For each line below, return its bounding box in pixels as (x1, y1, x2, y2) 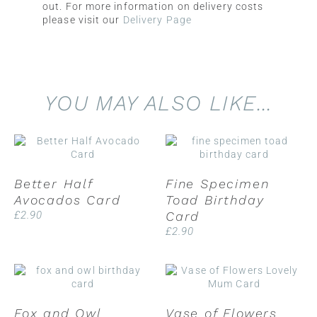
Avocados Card (14, 192, 121, 207)
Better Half (14, 175, 93, 191)
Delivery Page (122, 13, 192, 25)
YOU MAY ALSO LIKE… (44, 90, 273, 115)
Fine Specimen (166, 175, 270, 191)
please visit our (42, 13, 123, 25)
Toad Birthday (166, 192, 265, 207)
